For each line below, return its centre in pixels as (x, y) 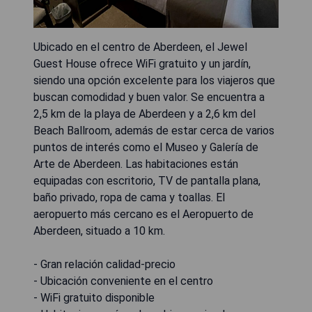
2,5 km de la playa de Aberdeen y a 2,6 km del (145, 114)
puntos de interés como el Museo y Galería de (146, 147)
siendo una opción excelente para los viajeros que (154, 80)
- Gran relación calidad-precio (104, 264)
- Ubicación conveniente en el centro (123, 281)
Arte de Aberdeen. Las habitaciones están (136, 164)
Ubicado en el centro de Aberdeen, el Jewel (140, 47)
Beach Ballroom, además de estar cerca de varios (154, 131)
